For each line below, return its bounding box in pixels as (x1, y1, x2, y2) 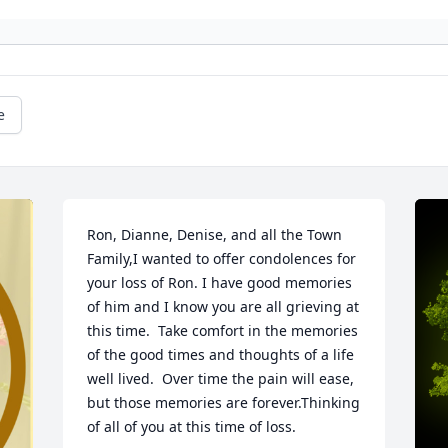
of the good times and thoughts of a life (87, 345, 355, 365)
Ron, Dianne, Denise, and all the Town (87, 225, 343, 245)
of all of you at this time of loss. (87, 417, 297, 437)
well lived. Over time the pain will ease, (87, 369, 355, 389)
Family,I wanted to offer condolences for (87, 249, 357, 269)
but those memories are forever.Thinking (87, 393, 361, 413)
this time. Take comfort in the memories (87, 321, 359, 341)
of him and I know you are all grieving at (87, 297, 360, 317)
